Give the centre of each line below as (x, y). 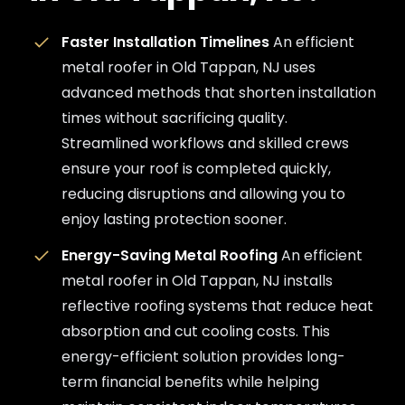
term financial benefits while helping (190, 382)
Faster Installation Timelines (167, 42)
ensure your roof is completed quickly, (196, 169)
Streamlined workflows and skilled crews (205, 143)
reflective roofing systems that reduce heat (217, 306)
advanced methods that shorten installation (219, 93)
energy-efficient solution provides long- (203, 357)
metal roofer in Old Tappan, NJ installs (197, 281)
